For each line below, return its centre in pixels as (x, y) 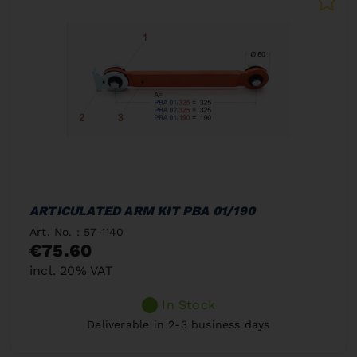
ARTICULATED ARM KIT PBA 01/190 (142, 211)
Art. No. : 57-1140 (77, 232)
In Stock (188, 305)
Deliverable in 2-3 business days (178, 324)
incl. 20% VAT (72, 271)
